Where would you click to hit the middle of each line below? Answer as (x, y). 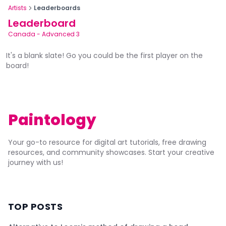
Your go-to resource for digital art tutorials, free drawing (107, 142)
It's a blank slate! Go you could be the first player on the (104, 55)
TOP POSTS (36, 207)
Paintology (52, 120)
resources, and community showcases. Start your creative (111, 152)
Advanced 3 (61, 34)
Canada (22, 34)
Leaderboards (57, 8)
